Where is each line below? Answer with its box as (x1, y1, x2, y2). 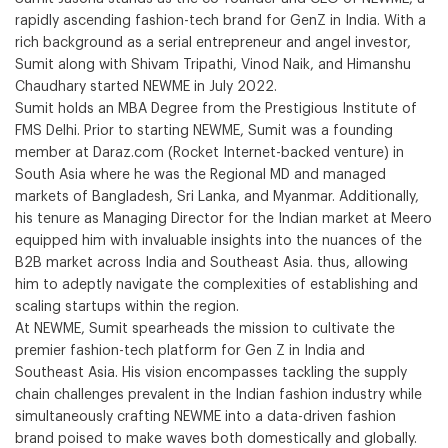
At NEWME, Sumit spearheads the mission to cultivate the (15, 322, 395, 336)
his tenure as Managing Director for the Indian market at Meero (15, 212, 432, 226)
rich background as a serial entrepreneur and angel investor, (15, 36, 411, 50)
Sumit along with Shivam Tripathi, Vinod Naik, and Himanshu (15, 58, 411, 72)
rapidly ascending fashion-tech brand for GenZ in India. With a (15, 14, 426, 28)
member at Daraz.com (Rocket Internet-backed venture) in (15, 146, 404, 160)
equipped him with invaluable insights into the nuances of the (15, 234, 422, 248)
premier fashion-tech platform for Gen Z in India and (15, 344, 365, 358)
